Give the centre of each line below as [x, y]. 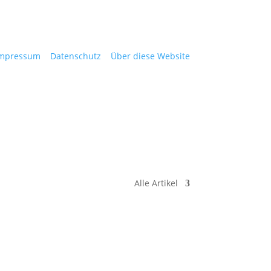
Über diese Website [150, 56]
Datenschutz [75, 56]
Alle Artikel [156, 183]
